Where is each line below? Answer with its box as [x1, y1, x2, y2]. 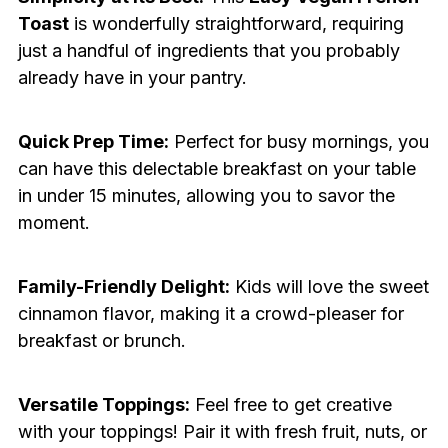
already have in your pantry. [17, 67, 247, 89]
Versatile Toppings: [17, 394, 190, 416]
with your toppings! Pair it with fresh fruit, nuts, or [17, 421, 427, 443]
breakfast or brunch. [17, 330, 186, 352]
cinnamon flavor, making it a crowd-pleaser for [17, 303, 404, 325]
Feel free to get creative [189, 394, 392, 416]
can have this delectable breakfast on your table [17, 158, 416, 180]
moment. [17, 212, 90, 234]
